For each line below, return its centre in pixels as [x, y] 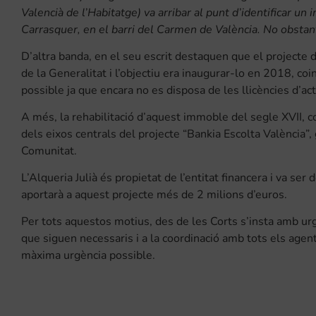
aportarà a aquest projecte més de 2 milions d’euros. [154, 195]
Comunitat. [49, 151]
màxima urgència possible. [88, 256]
